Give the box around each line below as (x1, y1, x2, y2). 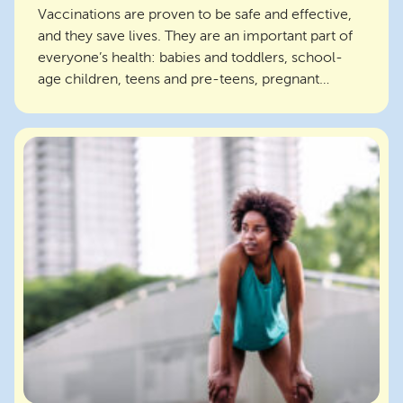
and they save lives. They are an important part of (38, 28, 353, 44)
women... (38, 93, 99, 109)
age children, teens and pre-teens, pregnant (38, 71, 319, 87)
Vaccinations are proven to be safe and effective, (38, 6, 352, 22)
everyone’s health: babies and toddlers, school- (38, 49, 343, 66)
